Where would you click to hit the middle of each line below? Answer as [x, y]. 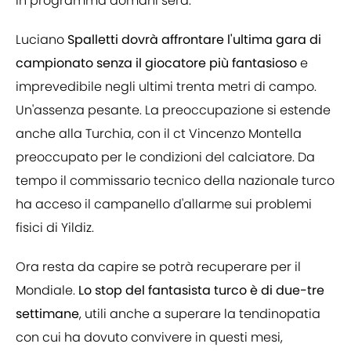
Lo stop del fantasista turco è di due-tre [201, 291]
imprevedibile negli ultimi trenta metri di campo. [166, 87]
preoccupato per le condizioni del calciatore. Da [165, 157]
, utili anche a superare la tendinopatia [200, 314]
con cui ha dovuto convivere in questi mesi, [149, 338]
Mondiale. [47, 291]
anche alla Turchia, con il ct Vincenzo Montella [159, 134]
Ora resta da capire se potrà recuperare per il [158, 267]
